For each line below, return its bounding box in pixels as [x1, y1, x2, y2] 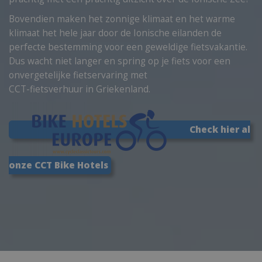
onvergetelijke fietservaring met [9, 69, 147, 81]
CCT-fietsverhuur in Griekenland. [9, 83, 150, 95]
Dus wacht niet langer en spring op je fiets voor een [9, 55, 230, 67]
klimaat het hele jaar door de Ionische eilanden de [9, 27, 222, 39]
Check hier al [189, 123, 250, 136]
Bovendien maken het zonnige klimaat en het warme [9, 13, 235, 25]
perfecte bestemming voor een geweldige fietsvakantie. [9, 41, 247, 53]
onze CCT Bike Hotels [9, 159, 108, 171]
